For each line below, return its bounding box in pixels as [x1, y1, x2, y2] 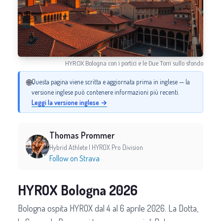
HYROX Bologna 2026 [18, 181, 138, 199]
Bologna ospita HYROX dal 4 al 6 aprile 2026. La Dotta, [18, 202, 198, 214]
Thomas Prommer [49, 129, 114, 141]
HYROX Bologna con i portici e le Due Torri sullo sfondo [65, 59, 203, 67]
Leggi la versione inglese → [32, 98, 107, 107]
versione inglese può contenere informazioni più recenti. [32, 87, 179, 96]
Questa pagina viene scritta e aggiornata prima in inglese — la [32, 77, 190, 86]
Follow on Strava [49, 153, 100, 163]
